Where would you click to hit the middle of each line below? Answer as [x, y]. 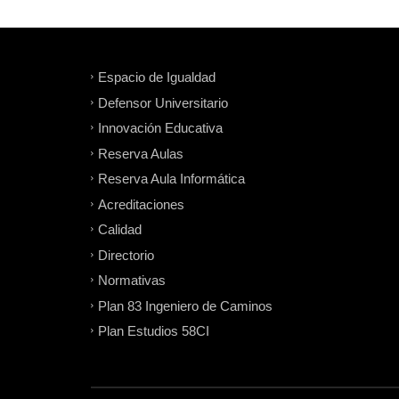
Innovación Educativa [160, 127]
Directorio [126, 255]
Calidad [120, 229]
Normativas [132, 280]
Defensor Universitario [163, 102]
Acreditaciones [141, 204]
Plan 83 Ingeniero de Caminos [185, 305]
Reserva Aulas [141, 153]
